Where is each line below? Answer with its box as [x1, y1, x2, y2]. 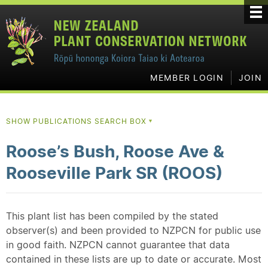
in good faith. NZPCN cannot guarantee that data [6, 239, 230, 251]
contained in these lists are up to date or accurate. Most [6, 253, 261, 265]
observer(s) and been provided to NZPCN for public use [6, 224, 261, 236]
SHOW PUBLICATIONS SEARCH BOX [6, 117, 149, 126]
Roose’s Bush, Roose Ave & [6, 141, 224, 162]
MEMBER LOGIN [150, 72, 224, 83]
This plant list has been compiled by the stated [6, 210, 218, 222]
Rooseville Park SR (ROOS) [6, 162, 223, 184]
